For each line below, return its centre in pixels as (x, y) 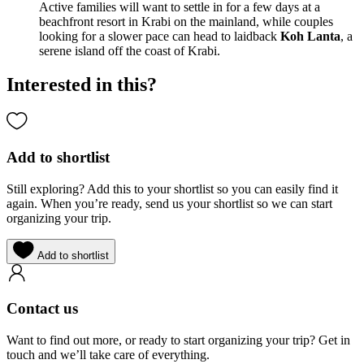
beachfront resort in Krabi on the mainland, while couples (186, 21)
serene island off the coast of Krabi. (130, 50)
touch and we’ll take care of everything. (108, 355)
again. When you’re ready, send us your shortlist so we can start (169, 203)
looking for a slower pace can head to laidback (160, 36)
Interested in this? (82, 85)
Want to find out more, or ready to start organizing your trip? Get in (178, 340)
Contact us (42, 309)
